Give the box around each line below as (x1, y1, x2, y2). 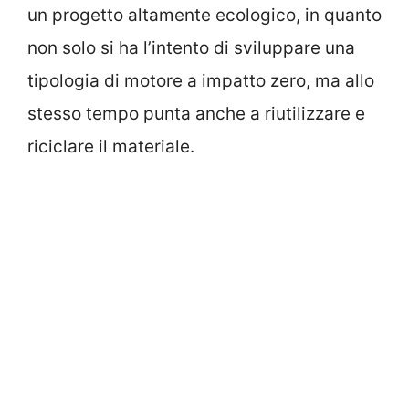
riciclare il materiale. (27, 136, 194, 158)
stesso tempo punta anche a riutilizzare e (27, 103, 365, 125)
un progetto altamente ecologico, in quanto (27, 5, 382, 26)
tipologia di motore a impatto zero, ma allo (27, 70, 374, 92)
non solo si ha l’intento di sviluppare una (27, 37, 355, 59)
